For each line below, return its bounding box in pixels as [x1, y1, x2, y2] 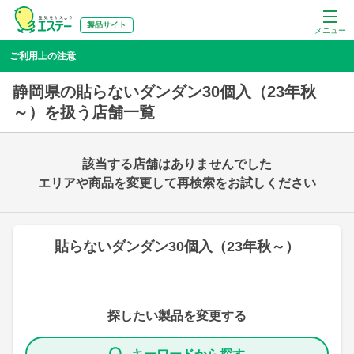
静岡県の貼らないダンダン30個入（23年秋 [13, 83, 316, 100]
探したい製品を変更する [107, 309, 247, 322]
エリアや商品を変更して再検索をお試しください [38, 176, 316, 190]
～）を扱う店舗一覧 [13, 104, 155, 121]
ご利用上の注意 [9, 51, 76, 62]
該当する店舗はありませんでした [82, 157, 272, 171]
